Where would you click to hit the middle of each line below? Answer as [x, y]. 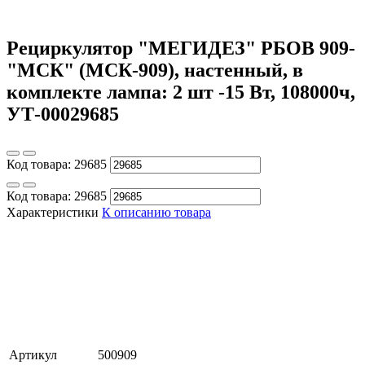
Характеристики [53, 212]
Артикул [33, 354]
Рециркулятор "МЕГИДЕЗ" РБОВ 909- [181, 48]
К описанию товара [156, 212]
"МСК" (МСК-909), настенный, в [155, 70]
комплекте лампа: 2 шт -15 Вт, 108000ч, [181, 92]
